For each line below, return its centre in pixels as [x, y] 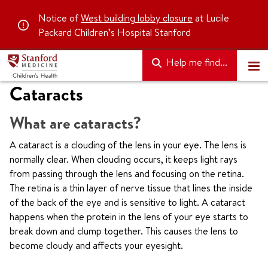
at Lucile [211, 18]
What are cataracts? [75, 123]
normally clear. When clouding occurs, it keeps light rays [124, 159]
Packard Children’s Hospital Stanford [115, 32]
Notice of [60, 18]
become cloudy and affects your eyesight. [96, 245]
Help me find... [196, 62]
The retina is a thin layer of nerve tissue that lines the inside [131, 188]
